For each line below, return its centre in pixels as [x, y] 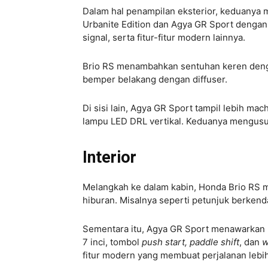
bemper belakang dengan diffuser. [155, 80]
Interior [109, 158]
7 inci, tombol [112, 242]
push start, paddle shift [191, 242]
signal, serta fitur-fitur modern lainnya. [164, 38]
